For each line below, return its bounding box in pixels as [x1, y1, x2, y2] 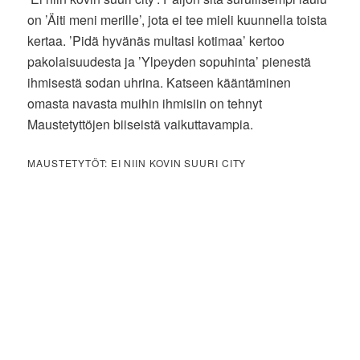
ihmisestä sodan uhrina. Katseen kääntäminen [27, 72, 292, 92]
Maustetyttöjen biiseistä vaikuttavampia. [27, 114, 254, 133]
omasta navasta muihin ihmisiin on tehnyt [27, 93, 263, 112]
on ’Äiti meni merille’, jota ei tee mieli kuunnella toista [27, 10, 328, 29]
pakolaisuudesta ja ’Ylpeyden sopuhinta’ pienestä [27, 51, 312, 71]
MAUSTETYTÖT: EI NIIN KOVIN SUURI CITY [27, 155, 247, 170]
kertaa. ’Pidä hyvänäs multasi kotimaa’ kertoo [27, 31, 285, 50]
